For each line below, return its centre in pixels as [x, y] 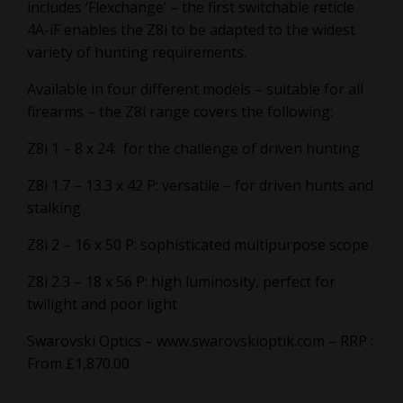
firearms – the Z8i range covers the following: [180, 111]
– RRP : [349, 340]
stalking [54, 207]
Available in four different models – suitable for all [195, 89]
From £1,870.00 [78, 363]
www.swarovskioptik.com [241, 340]
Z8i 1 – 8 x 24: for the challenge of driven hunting [193, 148]
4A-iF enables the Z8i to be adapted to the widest [191, 29]
